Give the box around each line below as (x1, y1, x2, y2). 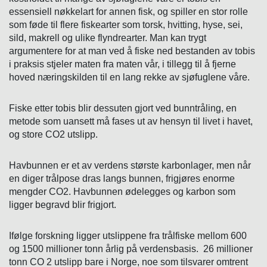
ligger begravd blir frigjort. (9, 199, 116, 210)
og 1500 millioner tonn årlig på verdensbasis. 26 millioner (9, 243, 253, 254)
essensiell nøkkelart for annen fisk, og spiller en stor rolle (9, 6, 248, 17)
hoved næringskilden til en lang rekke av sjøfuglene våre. (9, 72, 250, 82)
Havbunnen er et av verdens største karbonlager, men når (9, 160, 251, 170)
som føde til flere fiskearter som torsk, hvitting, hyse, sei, (9, 19, 243, 30)
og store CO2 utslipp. (9, 129, 98, 139)
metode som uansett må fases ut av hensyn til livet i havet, (9, 116, 253, 126)
